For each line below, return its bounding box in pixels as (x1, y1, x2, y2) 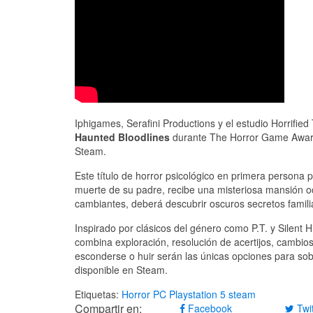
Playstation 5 (169, 287, 226, 302)
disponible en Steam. (75, 263, 168, 277)
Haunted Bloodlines (75, 130, 170, 145)
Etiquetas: (75, 287, 122, 302)
